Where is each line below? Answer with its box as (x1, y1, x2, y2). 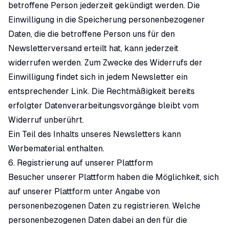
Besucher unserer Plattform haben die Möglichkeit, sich (8, 172, 219, 182)
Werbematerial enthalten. (8, 144, 104, 153)
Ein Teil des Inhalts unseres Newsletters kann (8, 129, 181, 139)
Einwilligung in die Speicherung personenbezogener (8, 15, 205, 25)
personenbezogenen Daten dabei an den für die (8, 215, 187, 225)
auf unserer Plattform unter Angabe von (8, 187, 160, 196)
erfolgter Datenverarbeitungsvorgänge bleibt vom (8, 101, 199, 110)
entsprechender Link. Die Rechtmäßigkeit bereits (8, 86, 195, 96)
